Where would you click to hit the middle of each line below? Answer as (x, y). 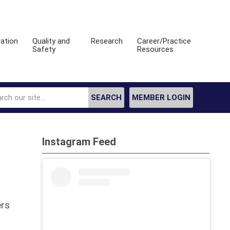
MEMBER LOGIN (161, 98)
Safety (44, 49)
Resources (156, 49)
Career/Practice (164, 41)
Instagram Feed (79, 142)
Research (107, 41)
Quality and (51, 41)
